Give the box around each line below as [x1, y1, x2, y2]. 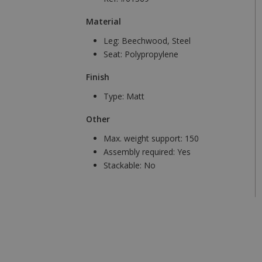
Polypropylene [125, 49, 178, 60]
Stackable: [104, 160, 144, 171]
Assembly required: [104, 146, 177, 158]
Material [86, 16, 121, 27]
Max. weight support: [104, 133, 185, 144]
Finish [86, 71, 109, 83]
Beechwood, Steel [122, 35, 191, 47]
